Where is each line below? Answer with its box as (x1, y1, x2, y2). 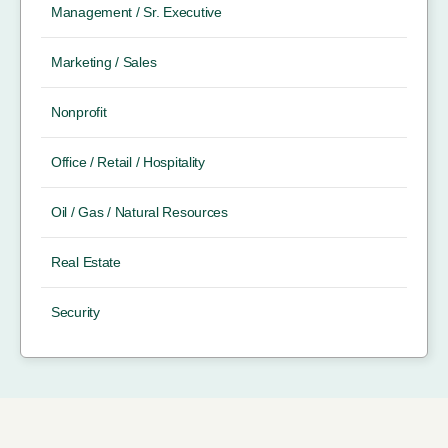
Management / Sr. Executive (51, 3, 222, 20)
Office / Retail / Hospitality (51, 153, 205, 170)
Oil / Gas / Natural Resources (51, 203, 228, 220)
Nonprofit (51, 103, 107, 120)
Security (51, 303, 100, 320)
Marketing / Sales (51, 53, 157, 70)
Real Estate (51, 253, 121, 270)
